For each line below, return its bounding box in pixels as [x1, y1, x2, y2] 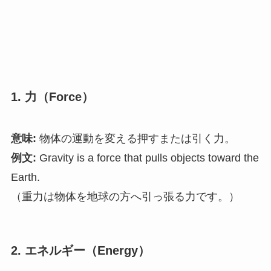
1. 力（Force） [10, 90, 94, 104]
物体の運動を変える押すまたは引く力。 [36, 132, 235, 145]
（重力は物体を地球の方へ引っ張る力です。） [10, 191, 240, 203]
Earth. [10, 171, 40, 184]
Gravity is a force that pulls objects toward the [36, 152, 259, 165]
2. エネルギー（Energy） [10, 243, 150, 257]
